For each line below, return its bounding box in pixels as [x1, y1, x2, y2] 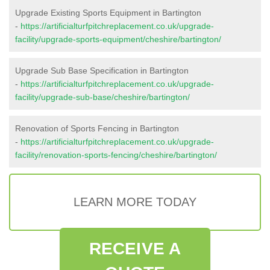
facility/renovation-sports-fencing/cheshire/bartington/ [15, 149, 217, 160]
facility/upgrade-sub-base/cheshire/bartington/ [15, 92, 190, 102]
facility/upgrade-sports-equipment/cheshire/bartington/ [15, 34, 221, 44]
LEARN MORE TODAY [74, 195, 196, 209]
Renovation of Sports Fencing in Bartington [15, 123, 179, 133]
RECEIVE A [89, 239, 181, 258]
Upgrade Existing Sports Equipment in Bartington [15, 7, 201, 17]
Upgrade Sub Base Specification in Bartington [15, 65, 189, 75]
